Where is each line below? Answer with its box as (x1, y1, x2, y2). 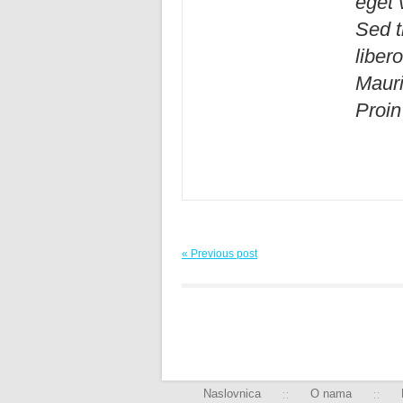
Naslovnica (203, 386, 261, 400)
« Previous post (182, 246, 257, 260)
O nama (310, 386, 352, 400)
